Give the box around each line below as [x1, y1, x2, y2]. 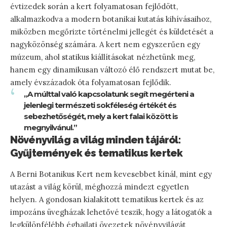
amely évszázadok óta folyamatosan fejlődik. [10, 77, 171, 87]
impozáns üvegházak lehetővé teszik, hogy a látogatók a [10, 207, 212, 217]
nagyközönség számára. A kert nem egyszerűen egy [10, 39, 200, 49]
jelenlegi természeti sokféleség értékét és [24, 100, 176, 110]
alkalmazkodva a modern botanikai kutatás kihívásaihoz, [10, 14, 211, 24]
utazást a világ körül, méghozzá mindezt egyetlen [10, 182, 189, 192]
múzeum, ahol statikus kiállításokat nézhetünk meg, [10, 52, 195, 62]
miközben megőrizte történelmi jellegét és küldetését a [10, 26, 213, 36]
